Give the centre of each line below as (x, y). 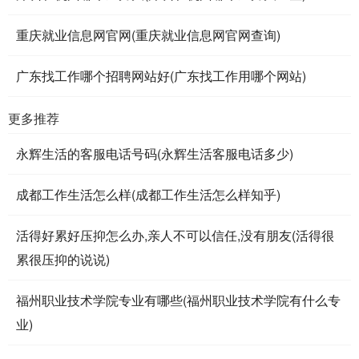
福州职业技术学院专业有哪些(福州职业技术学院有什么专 (178, 300)
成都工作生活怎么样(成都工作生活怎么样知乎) (148, 194)
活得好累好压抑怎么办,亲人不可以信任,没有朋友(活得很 (175, 235)
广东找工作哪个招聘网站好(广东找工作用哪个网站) (161, 75)
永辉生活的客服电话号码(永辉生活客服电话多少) (155, 153)
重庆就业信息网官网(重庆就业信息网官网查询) (148, 34)
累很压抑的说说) (63, 259)
